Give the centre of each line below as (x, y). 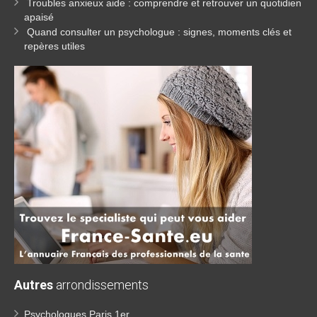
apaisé (39, 17)
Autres (34, 285)
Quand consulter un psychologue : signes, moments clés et (159, 32)
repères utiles (54, 46)
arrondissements (101, 285)
